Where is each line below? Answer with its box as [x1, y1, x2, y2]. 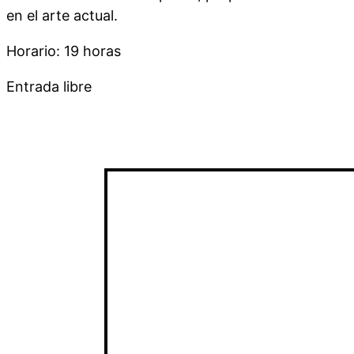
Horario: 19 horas [6, 42, 121, 59]
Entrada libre [6, 77, 92, 95]
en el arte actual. [6, 6, 118, 24]
